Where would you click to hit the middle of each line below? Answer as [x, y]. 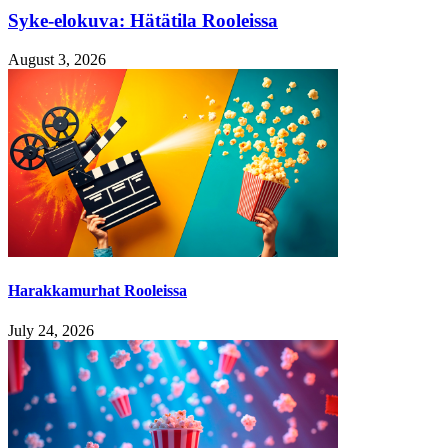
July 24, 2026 [51, 330]
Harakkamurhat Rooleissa [97, 291]
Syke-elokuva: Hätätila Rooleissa [143, 21]
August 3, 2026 [57, 60]
